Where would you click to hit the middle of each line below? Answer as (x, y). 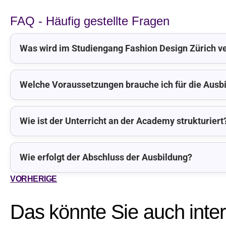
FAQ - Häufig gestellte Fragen (90, 21)
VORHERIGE (34, 179)
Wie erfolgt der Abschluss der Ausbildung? (106, 157)
